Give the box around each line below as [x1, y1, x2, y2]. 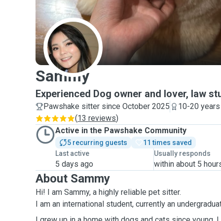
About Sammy [36, 172, 110, 185]
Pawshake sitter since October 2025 [43, 102, 170, 111]
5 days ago [55, 159, 93, 169]
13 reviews [77, 113, 116, 123]
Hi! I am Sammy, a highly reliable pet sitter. [36, 187, 183, 197]
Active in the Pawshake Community [55, 126, 186, 135]
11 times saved [143, 139, 192, 147]
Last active [55, 149, 89, 157]
